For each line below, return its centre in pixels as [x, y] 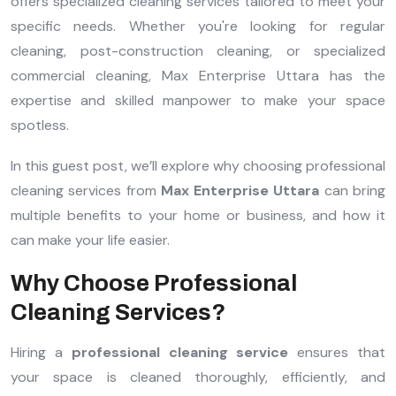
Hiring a [41, 353]
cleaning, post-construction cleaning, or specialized [198, 51]
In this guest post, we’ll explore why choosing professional [198, 166]
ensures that [337, 353]
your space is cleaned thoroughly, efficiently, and [198, 377]
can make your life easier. [90, 240]
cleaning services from [86, 191]
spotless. [40, 126]
